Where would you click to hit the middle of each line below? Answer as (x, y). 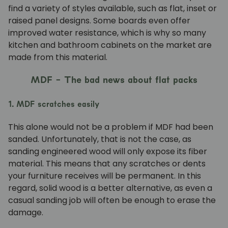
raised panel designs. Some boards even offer (99, 20)
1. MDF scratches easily (54, 104)
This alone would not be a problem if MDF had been (111, 127)
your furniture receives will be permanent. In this (105, 176)
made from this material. (58, 57)
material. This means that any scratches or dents (107, 163)
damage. (26, 212)
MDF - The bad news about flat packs (114, 80)
